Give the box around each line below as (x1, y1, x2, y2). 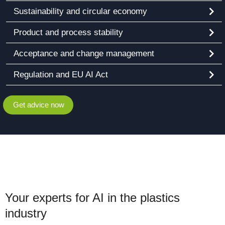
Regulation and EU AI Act (14, 69, 108, 79)
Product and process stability (14, 27, 123, 37)
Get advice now (13, 100, 64, 109)
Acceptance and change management (14, 48, 154, 58)
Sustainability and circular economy (14, 6, 147, 16)
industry (5, 206, 47, 220)
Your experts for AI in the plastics (5, 190, 180, 204)
